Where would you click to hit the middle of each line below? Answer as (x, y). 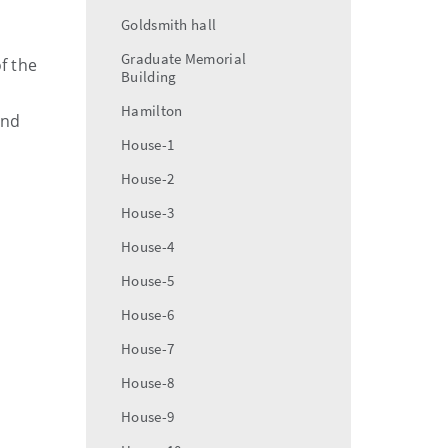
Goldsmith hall (169, 24)
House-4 (148, 246)
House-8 (148, 382)
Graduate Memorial (184, 58)
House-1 (148, 144)
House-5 (148, 280)
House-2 (148, 178)
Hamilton (152, 110)
